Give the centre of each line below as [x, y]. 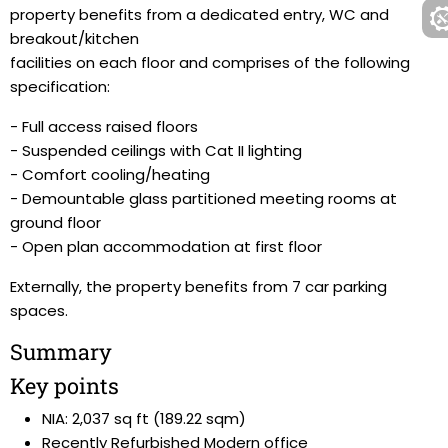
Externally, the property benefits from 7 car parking [198, 286]
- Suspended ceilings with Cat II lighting [156, 150]
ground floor [55, 222]
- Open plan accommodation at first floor [166, 246]
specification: [60, 86]
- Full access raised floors [104, 126]
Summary [61, 351]
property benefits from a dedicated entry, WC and [199, 14]
